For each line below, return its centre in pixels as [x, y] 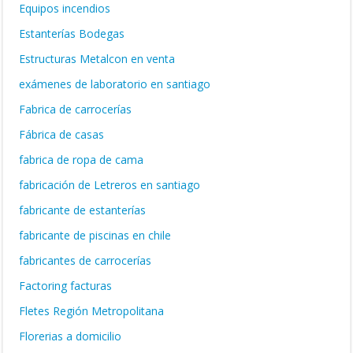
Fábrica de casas [61, 134]
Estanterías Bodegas [72, 33]
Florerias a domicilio [70, 336]
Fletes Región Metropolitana [91, 311]
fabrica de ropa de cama [81, 160]
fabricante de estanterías [82, 210]
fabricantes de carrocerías [85, 260]
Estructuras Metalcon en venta [97, 59]
